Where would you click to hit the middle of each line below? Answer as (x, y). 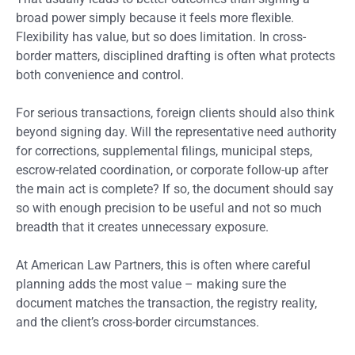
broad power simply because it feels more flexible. (155, 17)
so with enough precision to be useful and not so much (169, 208)
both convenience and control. (100, 74)
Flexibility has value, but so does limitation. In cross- (161, 36)
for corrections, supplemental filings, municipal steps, (164, 151)
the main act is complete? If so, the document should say (175, 189)
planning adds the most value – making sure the (151, 284)
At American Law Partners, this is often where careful (163, 265)
